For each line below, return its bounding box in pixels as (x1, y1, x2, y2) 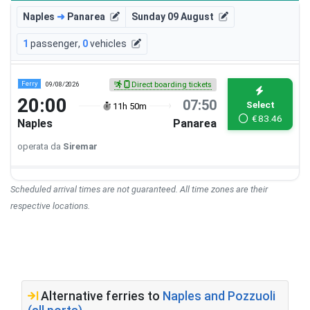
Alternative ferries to (38, 289, 163, 303)
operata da (17, 141, 63, 152)
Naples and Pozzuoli (163, 289, 275, 303)
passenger (30, 37, 78, 49)
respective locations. (10, 200, 90, 211)
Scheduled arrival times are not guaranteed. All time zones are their (10, 183, 268, 194)
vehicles (90, 37, 127, 49)
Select (246, 98, 275, 110)
